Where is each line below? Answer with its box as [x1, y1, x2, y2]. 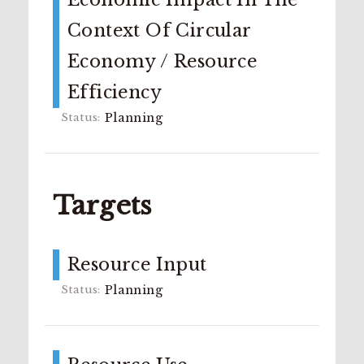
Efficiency [67, 81, 162, 103]
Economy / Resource [67, 50, 258, 72]
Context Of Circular [67, 19, 252, 41]
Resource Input [67, 253, 207, 275]
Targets [53, 189, 153, 222]
